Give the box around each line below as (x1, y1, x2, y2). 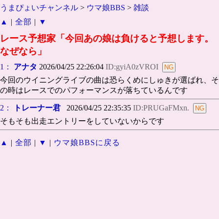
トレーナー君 (14, 104, 61, 112)
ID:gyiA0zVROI (106, 63, 158, 71)
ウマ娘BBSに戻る (54, 138, 120, 147)
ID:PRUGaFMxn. (133, 104, 189, 112)
